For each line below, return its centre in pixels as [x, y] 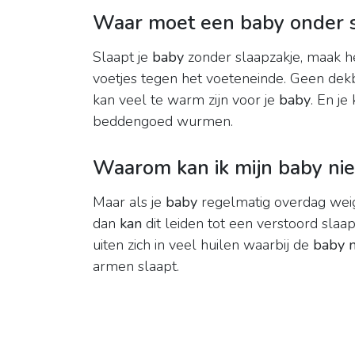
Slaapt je [122, 57]
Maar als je [129, 202]
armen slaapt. [136, 267]
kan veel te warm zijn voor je [186, 100]
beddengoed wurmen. [163, 122]
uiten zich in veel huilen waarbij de [203, 245]
